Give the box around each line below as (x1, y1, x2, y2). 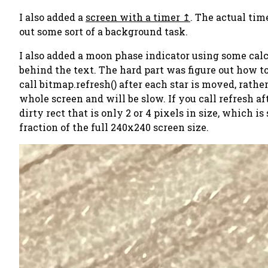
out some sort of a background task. (19, 25, 188, 38)
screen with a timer (86, 11, 180, 23)
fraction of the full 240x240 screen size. (19, 121, 209, 133)
